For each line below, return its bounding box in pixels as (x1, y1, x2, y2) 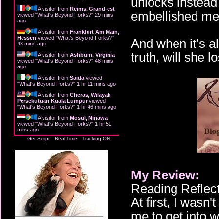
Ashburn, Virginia (70, 51, 115, 58)
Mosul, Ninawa (70, 114, 108, 121)
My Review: (131, 168, 199, 183)
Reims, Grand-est (70, 5, 115, 12)
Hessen (17, 34, 36, 41)
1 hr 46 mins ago (77, 103, 116, 109)
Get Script (27, 135, 50, 141)
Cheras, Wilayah (70, 91, 111, 98)
